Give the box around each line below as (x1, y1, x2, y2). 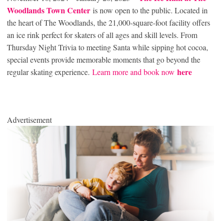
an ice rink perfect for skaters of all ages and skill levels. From (7, 30, 197, 40)
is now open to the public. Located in (93, 5, 208, 16)
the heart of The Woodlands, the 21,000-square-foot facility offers (7, 17, 210, 28)
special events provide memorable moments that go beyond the (7, 54, 200, 65)
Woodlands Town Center (7, 4, 90, 16)
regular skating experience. (7, 67, 92, 77)
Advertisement (7, 114, 52, 125)
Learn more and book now (92, 67, 177, 77)
